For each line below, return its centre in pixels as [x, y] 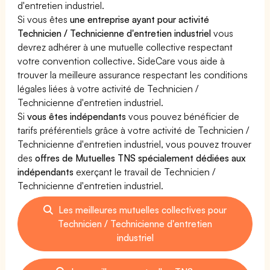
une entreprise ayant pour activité [140, 19]
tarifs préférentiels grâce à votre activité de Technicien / [133, 130]
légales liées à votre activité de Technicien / [108, 88]
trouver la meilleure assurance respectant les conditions [133, 74]
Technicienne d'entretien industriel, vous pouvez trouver [135, 144]
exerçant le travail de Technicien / [145, 171]
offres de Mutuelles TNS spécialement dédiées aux [141, 158]
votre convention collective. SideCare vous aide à [121, 61]
